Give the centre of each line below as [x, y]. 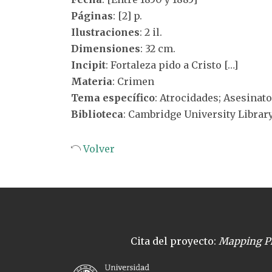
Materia [92, 81]
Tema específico [113, 98]
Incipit [88, 65]
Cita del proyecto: [174, 241]
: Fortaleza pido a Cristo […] [172, 65]
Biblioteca [97, 114]
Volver [98, 149]
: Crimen [133, 81]
